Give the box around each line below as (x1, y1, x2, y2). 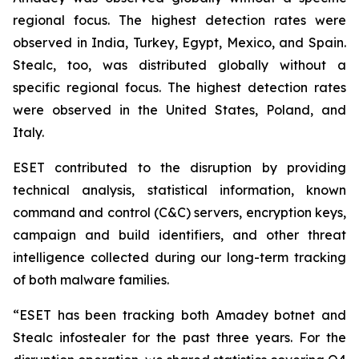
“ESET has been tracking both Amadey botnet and (13, 307, 346, 323)
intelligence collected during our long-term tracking (13, 249, 346, 265)
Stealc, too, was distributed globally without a (13, 57, 346, 73)
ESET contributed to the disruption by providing (13, 159, 346, 175)
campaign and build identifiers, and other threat (13, 227, 346, 243)
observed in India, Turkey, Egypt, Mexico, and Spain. (13, 34, 346, 50)
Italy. (13, 124, 44, 140)
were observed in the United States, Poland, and (13, 102, 346, 118)
